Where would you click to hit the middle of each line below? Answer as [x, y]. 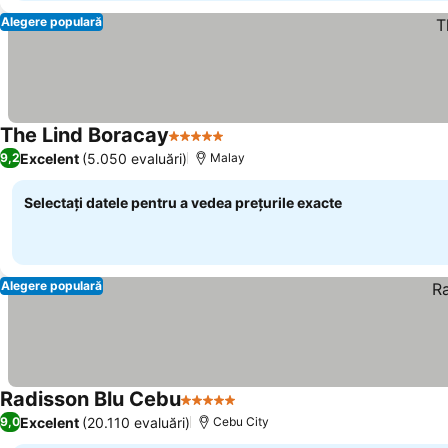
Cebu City [241, 421]
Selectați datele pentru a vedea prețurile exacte [183, 202]
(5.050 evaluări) [134, 158]
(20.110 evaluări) [136, 422]
